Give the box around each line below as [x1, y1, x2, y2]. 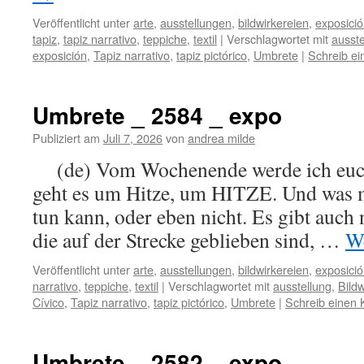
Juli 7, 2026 [103, 129, 162, 146]
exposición [32, 46, 87, 63]
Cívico [32, 293, 64, 310]
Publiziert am [32, 129, 100, 146]
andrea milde [188, 129, 255, 146]
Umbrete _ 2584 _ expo [32, 98, 282, 132]
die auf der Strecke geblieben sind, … [32, 226, 345, 253]
